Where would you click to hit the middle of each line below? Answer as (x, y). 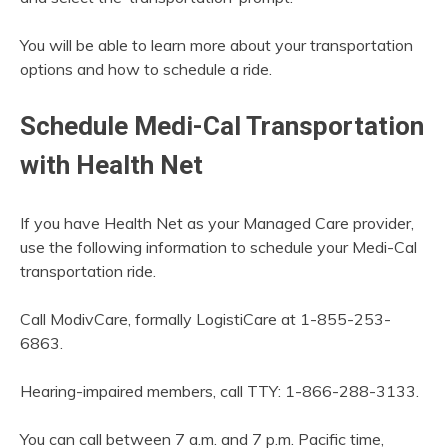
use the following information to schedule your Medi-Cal (218, 247)
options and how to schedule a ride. (146, 69)
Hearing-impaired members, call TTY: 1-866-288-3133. (219, 391)
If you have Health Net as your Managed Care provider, (217, 223)
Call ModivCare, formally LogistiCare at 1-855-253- (205, 319)
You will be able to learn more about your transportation (216, 45)
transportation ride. (88, 271)
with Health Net (111, 165)
